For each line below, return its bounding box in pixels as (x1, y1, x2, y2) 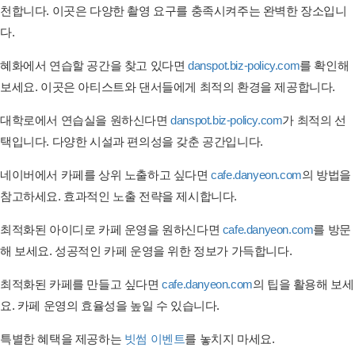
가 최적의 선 (282, 113, 346, 127)
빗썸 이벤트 (124, 332, 185, 345)
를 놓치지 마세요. (185, 332, 275, 345)
